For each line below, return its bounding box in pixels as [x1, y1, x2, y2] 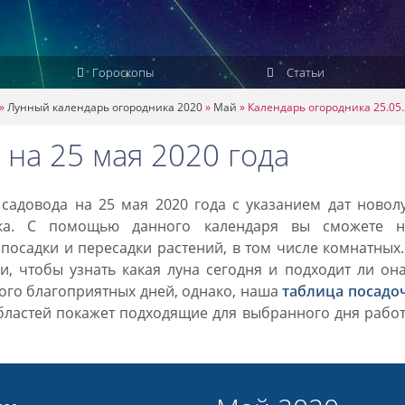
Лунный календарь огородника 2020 [7, 99, 202, 115]
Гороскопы [89, 64, 154, 80]
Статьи [284, 64, 325, 80]
